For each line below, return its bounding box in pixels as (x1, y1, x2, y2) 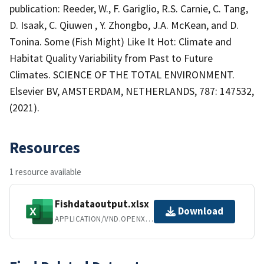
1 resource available (9, 166, 81, 177)
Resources (9, 137, 80, 157)
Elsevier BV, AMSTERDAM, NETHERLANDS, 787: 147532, (9, 84, 254, 98)
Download (178, 204, 223, 218)
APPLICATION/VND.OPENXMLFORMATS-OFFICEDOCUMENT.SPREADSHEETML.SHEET (145, 214, 153, 225)
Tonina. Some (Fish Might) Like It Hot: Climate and (9, 34, 232, 48)
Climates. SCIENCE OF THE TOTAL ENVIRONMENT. (9, 67, 235, 81)
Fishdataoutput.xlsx (55, 197, 149, 211)
